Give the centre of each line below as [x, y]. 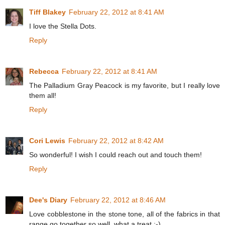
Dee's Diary [48, 200]
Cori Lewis [47, 140]
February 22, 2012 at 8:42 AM [116, 140]
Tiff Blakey [47, 12]
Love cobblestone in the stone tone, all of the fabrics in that [125, 214]
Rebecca [44, 71]
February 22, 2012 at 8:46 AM [118, 200]
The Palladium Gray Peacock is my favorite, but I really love [125, 85]
